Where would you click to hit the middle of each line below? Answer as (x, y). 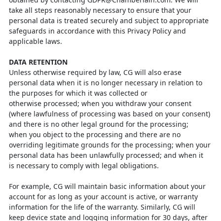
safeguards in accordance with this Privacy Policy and (97, 31)
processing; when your (173, 145)
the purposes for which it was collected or (78, 93)
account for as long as (46, 197)
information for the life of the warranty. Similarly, (91, 207)
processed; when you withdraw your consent (117, 103)
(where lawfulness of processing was (71, 114)
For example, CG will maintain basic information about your (107, 186)
